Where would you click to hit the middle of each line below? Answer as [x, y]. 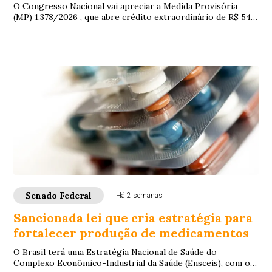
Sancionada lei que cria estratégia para [133, 218]
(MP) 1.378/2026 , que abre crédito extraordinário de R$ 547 [134, 17]
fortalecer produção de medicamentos [131, 233]
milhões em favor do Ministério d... [84, 28]
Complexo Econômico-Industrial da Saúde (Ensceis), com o [132, 263]
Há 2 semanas [140, 195]
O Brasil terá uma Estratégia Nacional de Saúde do [115, 252]
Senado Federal [59, 195]
